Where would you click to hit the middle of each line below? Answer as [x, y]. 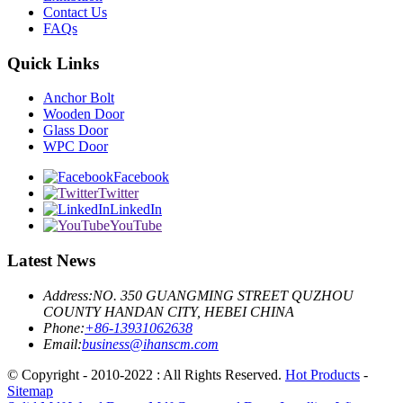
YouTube [136, 226]
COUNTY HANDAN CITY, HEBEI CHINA [169, 311]
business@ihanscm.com [150, 344]
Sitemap [30, 390]
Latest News [51, 261]
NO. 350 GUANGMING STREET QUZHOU [223, 295]
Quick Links [53, 63]
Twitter [118, 193]
